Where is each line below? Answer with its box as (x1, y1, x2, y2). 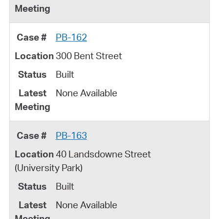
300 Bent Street (55, 49, 122, 62)
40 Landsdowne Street (55, 148, 151, 160)
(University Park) (14, 161, 83, 174)
